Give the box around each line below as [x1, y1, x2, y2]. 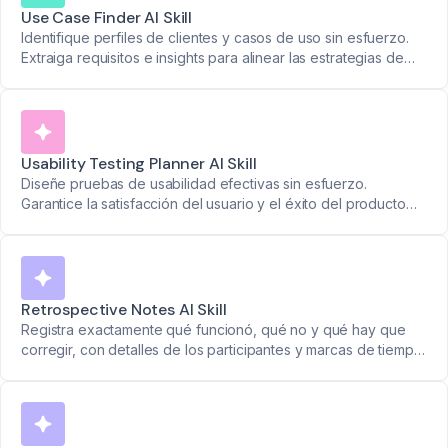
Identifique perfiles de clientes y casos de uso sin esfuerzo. [21, 29, 409, 47]
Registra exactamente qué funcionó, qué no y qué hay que [21, 321, 406, 339]
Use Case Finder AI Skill [21, 7, 193, 29]
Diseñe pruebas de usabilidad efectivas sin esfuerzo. [21, 175, 367, 193]
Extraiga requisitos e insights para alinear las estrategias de [21, 49, 404, 67]
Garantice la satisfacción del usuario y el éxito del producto [21, 195, 406, 213]
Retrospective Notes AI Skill [21, 299, 227, 321]
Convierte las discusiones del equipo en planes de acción [21, 361, 399, 379]
